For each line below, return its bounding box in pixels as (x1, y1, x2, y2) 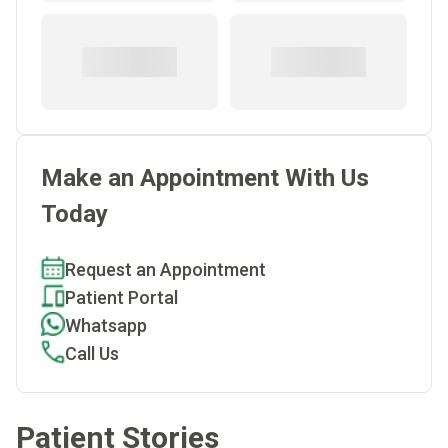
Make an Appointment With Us (41, 163, 369, 192)
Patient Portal (65, 286, 178, 308)
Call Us (65, 342, 119, 364)
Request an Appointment (65, 258, 266, 280)
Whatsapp (65, 314, 147, 336)
